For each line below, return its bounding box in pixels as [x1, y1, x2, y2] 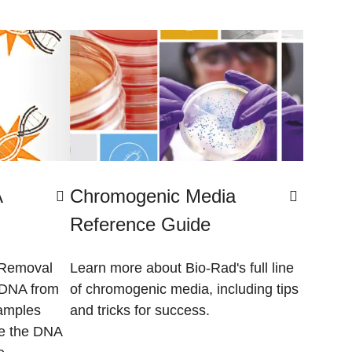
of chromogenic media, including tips [70, 280, 299, 297]
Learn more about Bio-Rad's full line [70, 259, 294, 276]
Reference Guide [70, 214, 211, 235]
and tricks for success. [70, 302, 210, 318]
